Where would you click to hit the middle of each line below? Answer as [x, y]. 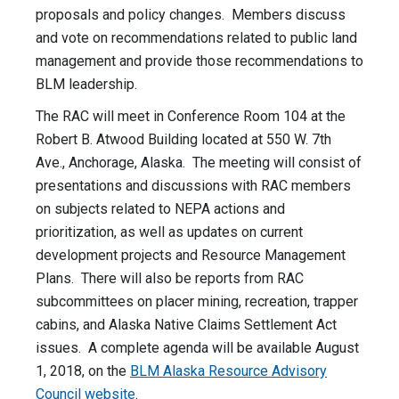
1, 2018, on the [83, 371]
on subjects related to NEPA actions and [160, 209]
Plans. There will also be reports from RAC [170, 279]
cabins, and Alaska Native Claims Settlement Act [186, 325]
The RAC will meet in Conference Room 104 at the [191, 117]
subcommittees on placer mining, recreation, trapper [197, 302]
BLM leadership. [88, 85]
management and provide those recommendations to [199, 61]
